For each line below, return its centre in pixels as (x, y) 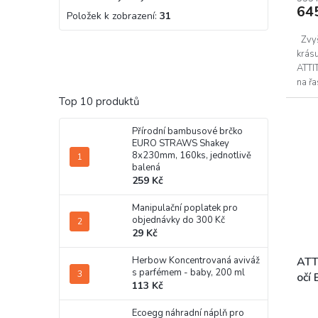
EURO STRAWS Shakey (181, 144)
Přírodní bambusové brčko (187, 132)
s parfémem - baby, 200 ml (188, 273)
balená (146, 168)
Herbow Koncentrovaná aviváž (196, 261)
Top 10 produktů (99, 102)
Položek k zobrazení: (113, 16)
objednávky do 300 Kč (179, 220)
